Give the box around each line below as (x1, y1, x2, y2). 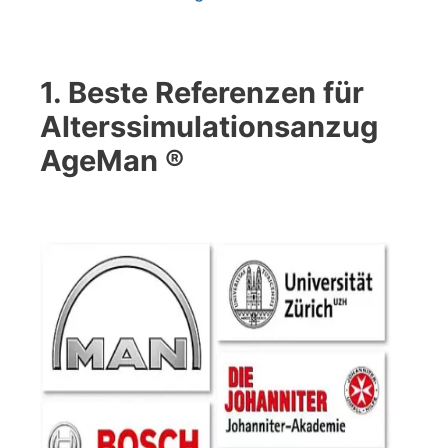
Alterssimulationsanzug (40, 109, 378, 145)
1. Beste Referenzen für (40, 75, 364, 111)
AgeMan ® (40, 143, 184, 179)
